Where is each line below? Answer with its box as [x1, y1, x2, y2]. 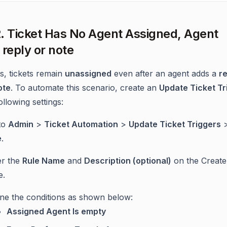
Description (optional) [84, 155, 171, 166]
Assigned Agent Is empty [7, 206, 106, 216]
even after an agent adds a [111, 68, 219, 79]
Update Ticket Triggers [129, 119, 221, 129]
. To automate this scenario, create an [11, 82, 159, 93]
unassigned [65, 68, 111, 79]
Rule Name [22, 155, 65, 166]
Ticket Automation [44, 119, 118, 129]
